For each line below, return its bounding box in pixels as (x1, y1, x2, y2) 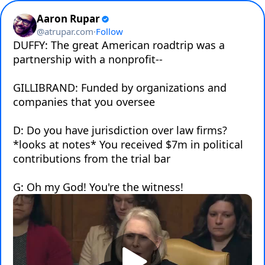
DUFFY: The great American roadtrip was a (13, 38, 225, 52)
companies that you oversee (13, 95, 155, 109)
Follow (96, 25, 123, 37)
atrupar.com (44, 25, 93, 37)
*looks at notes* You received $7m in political (13, 137, 243, 151)
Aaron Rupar (37, 12, 100, 25)
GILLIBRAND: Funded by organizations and (13, 80, 227, 95)
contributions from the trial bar (13, 151, 170, 166)
